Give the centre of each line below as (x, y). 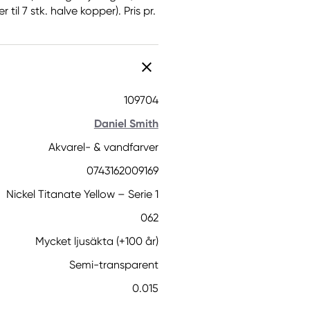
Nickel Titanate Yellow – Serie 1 (82, 194)
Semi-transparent (113, 265)
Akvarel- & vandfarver (103, 147)
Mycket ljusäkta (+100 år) (97, 241)
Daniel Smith (126, 124)
